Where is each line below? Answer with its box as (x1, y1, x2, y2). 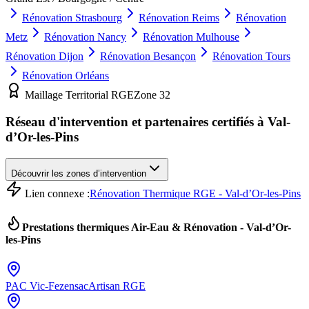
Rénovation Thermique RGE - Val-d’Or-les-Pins (90, 187, 301, 199)
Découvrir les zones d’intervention (11, 168, 146, 179)
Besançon (153, 50, 196, 63)
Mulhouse (196, 31, 239, 43)
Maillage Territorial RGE (22, 89, 134, 101)
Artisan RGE (88, 280, 146, 292)
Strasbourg (75, 12, 122, 24)
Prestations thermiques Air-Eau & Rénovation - (22, 221, 246, 234)
